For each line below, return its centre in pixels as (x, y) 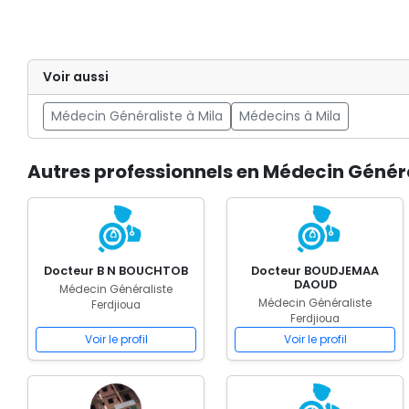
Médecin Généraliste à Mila (137, 116)
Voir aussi (76, 77)
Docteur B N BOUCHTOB (116, 271)
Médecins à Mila (290, 116)
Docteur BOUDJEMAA (315, 271)
